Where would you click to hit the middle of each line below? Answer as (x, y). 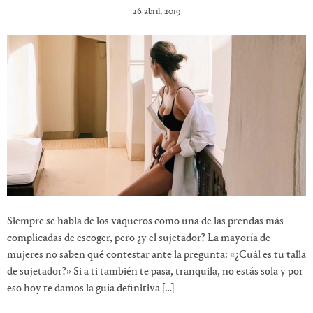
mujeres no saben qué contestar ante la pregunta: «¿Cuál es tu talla (156, 255)
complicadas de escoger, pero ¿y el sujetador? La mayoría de (139, 239)
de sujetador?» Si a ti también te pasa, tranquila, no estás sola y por (155, 272)
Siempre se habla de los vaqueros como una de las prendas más (145, 222)
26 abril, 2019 (156, 11)
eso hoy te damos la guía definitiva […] (90, 289)
